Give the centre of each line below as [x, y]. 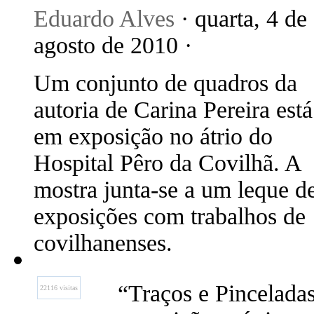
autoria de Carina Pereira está [173, 110]
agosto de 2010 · [113, 45]
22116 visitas [59, 288]
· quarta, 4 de [241, 19]
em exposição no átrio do [153, 136]
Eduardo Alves [104, 19]
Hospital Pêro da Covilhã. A [167, 163]
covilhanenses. [103, 243]
